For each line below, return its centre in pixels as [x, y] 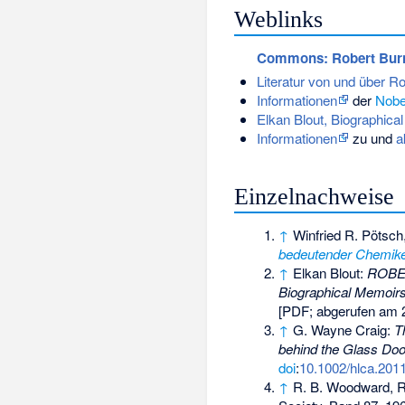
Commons [290, 57]
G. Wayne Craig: [344, 329]
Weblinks [279, 19]
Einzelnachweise [315, 196]
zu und [372, 138]
